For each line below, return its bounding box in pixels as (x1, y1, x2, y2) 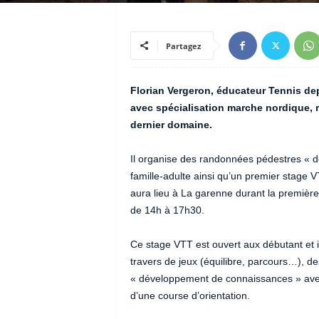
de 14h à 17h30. (130, 204, 207, 216)
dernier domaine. (130, 119, 212, 130)
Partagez (165, 41, 201, 51)
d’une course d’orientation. (130, 290, 253, 301)
